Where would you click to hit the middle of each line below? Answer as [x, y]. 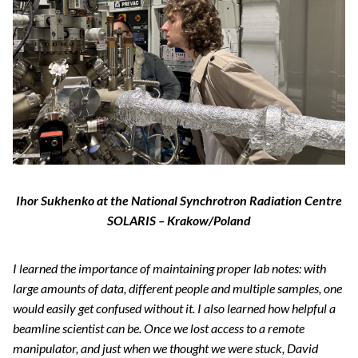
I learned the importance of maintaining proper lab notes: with [169, 268]
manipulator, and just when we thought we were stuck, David [165, 348]
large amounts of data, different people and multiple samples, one [177, 288]
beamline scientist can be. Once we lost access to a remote [159, 328]
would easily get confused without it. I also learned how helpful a [174, 308]
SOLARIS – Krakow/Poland [179, 221]
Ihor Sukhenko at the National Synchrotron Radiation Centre [179, 201]
